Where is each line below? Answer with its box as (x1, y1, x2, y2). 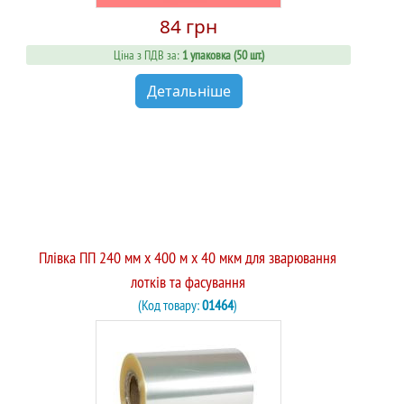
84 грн (160, 13, 217, 39)
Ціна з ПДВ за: (113, 46, 179, 63)
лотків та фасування (130, 271, 245, 293)
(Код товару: (138, 296, 202, 315)
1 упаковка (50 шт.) (181, 46, 264, 63)
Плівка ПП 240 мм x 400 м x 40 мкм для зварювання (39, 247, 336, 269)
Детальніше (146, 81, 231, 102)
